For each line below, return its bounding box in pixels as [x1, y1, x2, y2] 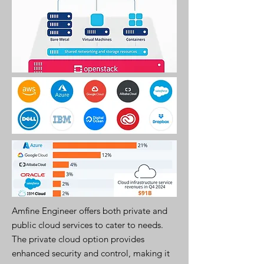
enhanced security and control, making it [12, 247, 170, 259]
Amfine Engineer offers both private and [12, 205, 167, 216]
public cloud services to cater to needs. [12, 219, 163, 230]
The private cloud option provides [12, 233, 144, 245]
